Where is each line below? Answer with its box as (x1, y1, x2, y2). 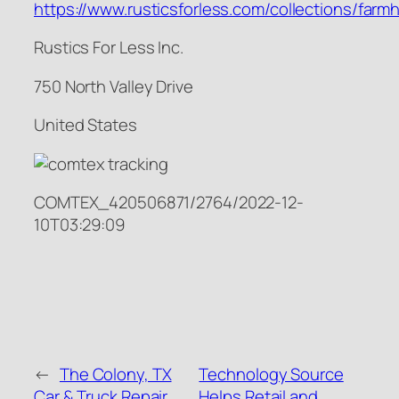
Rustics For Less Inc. (34, 36, 183, 60)
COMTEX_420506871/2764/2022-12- (34, 191, 304, 215)
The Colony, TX (59, 362, 172, 387)
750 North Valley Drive (34, 74, 193, 98)
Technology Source (199, 362, 344, 387)
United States (34, 113, 137, 137)
